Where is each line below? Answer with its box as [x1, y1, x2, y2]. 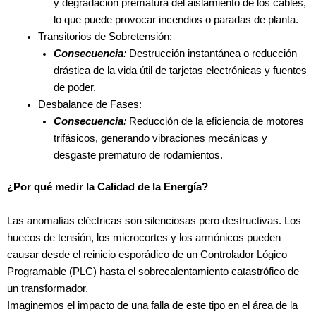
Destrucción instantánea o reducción [126, 47, 297, 59]
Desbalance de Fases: [37, 98, 142, 110]
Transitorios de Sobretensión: [37, 30, 172, 42]
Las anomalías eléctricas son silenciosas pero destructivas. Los [7, 215, 301, 227]
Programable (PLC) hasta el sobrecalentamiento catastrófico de [7, 266, 299, 278]
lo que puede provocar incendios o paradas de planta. [53, 13, 298, 25]
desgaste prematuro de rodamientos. [53, 149, 223, 161]
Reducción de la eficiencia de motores [126, 115, 304, 127]
